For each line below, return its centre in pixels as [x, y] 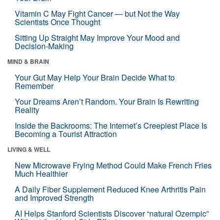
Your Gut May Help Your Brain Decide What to [95, 77]
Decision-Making [44, 46]
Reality [27, 110]
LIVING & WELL [29, 149]
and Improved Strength [54, 197]
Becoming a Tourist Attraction [66, 134]
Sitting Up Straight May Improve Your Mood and [97, 37]
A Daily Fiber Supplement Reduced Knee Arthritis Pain [110, 189]
